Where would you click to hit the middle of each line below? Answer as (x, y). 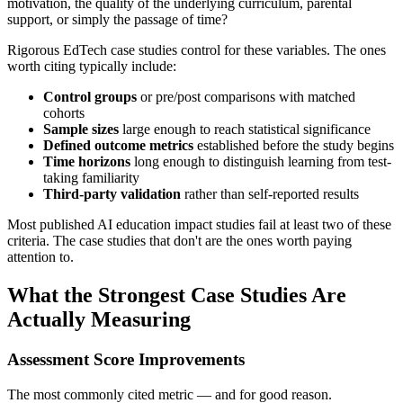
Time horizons (87, 162)
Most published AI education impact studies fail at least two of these (199, 225)
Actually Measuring (99, 320)
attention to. (40, 257)
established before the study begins (294, 146)
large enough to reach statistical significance (245, 130)
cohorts (64, 113)
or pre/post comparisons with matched (246, 97)
